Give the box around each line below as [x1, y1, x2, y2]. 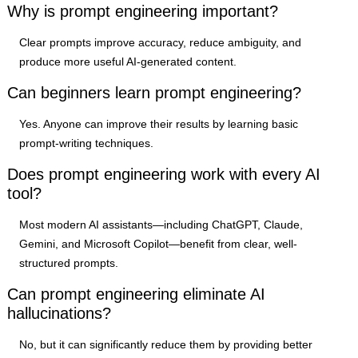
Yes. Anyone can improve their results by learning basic [19, 117, 299, 131]
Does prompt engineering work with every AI [7, 165, 321, 184]
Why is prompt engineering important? [7, 2, 279, 21]
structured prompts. [19, 257, 119, 270]
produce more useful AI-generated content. [19, 55, 237, 69]
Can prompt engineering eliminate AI [7, 285, 266, 304]
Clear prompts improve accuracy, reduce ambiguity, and [19, 36, 302, 50]
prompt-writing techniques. [19, 137, 154, 150]
